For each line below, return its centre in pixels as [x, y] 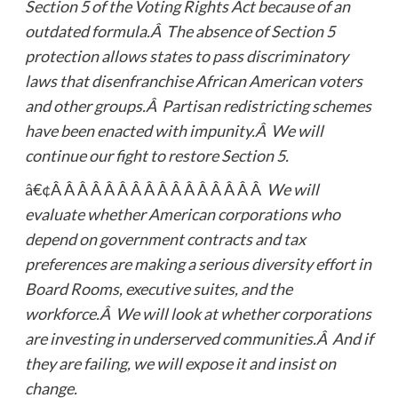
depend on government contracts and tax [165, 239]
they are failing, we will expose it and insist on [180, 363]
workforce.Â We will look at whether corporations [198, 313]
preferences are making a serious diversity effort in [198, 263]
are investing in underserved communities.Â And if [199, 338]
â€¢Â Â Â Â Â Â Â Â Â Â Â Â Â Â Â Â [145, 189]
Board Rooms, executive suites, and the [158, 288]
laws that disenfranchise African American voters [193, 80]
